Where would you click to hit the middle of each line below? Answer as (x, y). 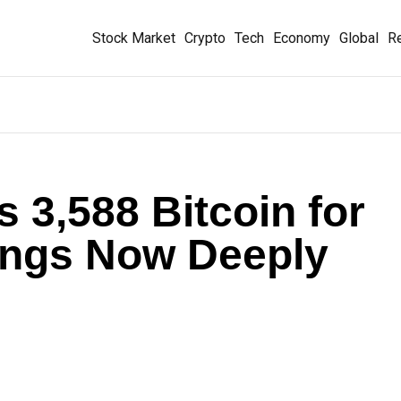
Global (359, 38)
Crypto (205, 38)
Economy (302, 38)
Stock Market (134, 38)
